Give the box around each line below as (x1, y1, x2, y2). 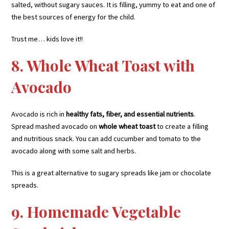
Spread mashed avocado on (11, 122, 99, 131)
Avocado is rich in (11, 109, 66, 119)
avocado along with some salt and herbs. (11, 146, 136, 156)
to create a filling (155, 122, 209, 131)
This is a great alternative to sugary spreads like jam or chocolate (11, 168, 212, 178)
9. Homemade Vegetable (11, 201, 181, 222)
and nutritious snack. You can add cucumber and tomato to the (11, 134, 201, 144)
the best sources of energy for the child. (11, 12, 136, 22)
